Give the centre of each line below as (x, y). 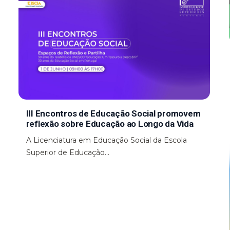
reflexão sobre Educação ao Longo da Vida (110, 123)
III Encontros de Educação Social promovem (113, 113)
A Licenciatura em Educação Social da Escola (106, 140)
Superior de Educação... (68, 152)
